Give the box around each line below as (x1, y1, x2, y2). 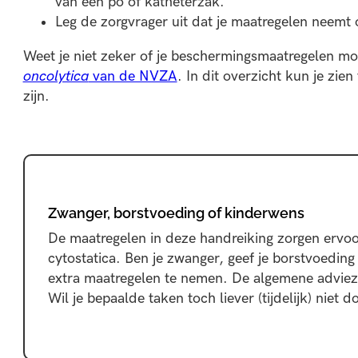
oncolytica (22, 67, 89, 85)
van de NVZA (88, 67, 177, 85)
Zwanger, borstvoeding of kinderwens (48, 205, 305, 222)
